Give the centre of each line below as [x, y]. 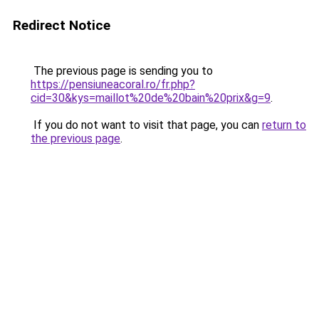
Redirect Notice [62, 25]
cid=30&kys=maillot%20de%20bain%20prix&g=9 [151, 98]
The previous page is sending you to [122, 71]
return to [284, 125]
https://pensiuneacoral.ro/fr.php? [113, 84]
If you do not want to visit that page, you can [146, 125]
